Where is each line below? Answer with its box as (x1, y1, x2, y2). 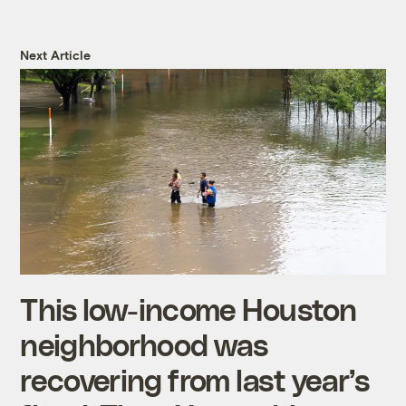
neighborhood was (20, 325, 268, 362)
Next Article (20, 46, 92, 63)
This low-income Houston (20, 290, 356, 326)
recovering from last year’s (20, 361, 370, 397)
